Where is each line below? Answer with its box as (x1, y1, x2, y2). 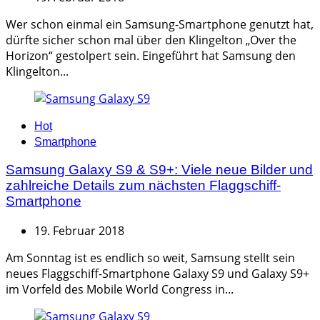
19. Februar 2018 (34, 223, 124, 239)
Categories (5, 116, 63, 133)
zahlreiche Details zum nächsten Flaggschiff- (6, 178, 281, 194)
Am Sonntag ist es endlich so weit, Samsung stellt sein (6, 250, 295, 266)
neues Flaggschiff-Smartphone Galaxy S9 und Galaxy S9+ (6, 266, 309, 282)
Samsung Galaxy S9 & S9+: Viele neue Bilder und (6, 162, 313, 178)
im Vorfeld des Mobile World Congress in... (6, 281, 234, 298)
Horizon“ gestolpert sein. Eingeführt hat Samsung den (6, 47, 296, 64)
